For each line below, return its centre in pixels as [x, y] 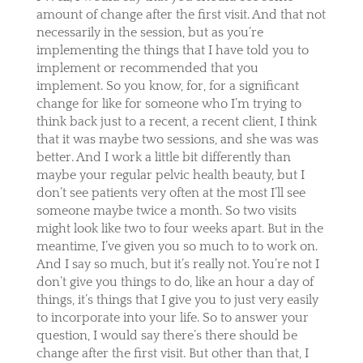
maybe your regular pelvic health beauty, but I [170, 175]
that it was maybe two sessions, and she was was [177, 139]
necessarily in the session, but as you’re [149, 32]
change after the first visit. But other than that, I [172, 353]
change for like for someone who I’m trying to [169, 103]
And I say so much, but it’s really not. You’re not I [177, 264]
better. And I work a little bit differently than [163, 157]
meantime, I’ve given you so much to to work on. [177, 246]
